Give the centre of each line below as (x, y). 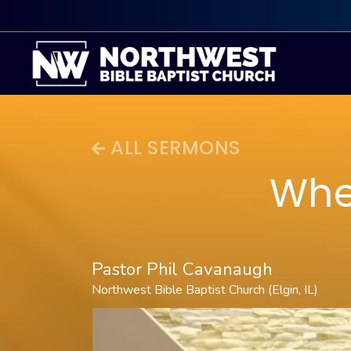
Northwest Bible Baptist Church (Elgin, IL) (205, 290)
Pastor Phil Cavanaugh (182, 269)
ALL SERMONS (173, 148)
